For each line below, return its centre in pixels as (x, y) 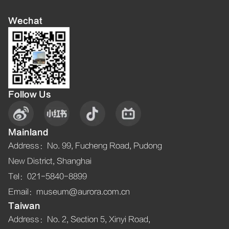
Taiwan (24, 206)
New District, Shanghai (50, 161)
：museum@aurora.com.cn (79, 192)
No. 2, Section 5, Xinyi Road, (99, 219)
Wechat (25, 21)
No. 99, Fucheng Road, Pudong (105, 146)
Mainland (28, 132)
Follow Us (30, 94)
